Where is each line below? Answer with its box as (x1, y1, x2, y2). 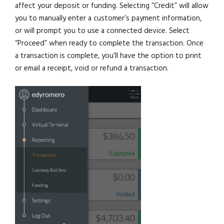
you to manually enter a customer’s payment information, (15, 13, 202, 23)
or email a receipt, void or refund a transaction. (15, 63, 169, 73)
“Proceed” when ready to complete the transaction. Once (15, 38, 204, 48)
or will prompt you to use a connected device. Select (15, 25, 190, 36)
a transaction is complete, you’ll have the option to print (15, 50, 202, 61)
